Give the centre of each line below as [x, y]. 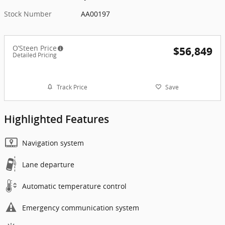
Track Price [72, 87]
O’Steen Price [35, 48]
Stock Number [28, 14]
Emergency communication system [81, 208]
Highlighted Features [57, 120]
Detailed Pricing [35, 55]
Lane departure [48, 165]
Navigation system [53, 143]
